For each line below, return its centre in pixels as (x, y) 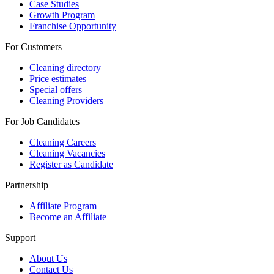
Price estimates (58, 78)
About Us (48, 258)
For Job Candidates (42, 121)
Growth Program (62, 15)
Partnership (27, 185)
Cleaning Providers (66, 100)
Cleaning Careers (63, 142)
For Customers (33, 46)
